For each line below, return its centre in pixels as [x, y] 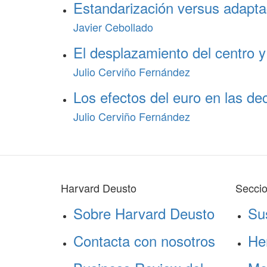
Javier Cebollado [113, 27]
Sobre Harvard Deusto [144, 213]
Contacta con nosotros [144, 241]
